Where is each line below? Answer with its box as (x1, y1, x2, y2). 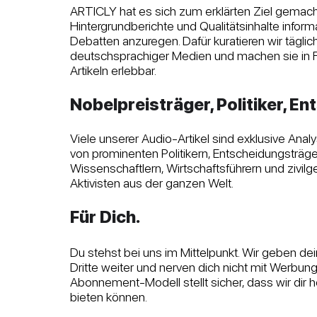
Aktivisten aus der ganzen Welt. (70, 175, 234, 190)
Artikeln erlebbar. (70, 63, 159, 78)
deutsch (70, 48, 113, 63)
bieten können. (70, 289, 147, 304)
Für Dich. (70, 207, 140, 227)
